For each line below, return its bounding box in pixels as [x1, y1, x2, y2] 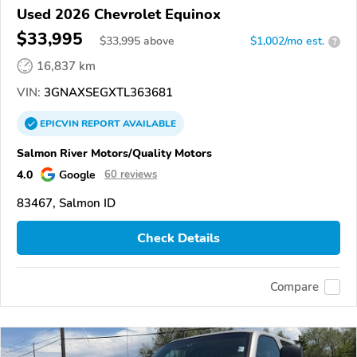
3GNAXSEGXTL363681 [41, 84, 173, 101]
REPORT [81, 117, 120, 131]
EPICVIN [40, 117, 81, 131]
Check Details [137, 229, 220, 247]
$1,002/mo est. [250, 33, 324, 49]
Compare [270, 278, 319, 295]
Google [59, 167, 96, 183]
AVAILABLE [120, 117, 176, 131]
